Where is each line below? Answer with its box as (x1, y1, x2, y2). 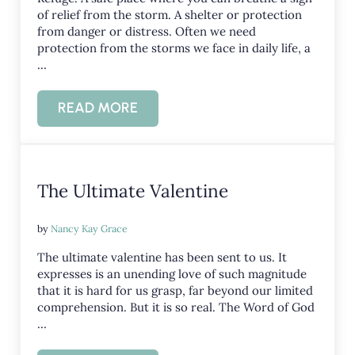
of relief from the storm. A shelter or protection (37, 7, 303, 22)
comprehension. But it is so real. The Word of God (37, 300, 315, 315)
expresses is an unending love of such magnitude (37, 266, 307, 282)
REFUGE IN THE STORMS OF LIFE (97, 106, 308, 124)
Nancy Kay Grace (51, 223, 128, 235)
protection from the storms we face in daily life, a (37, 40, 311, 55)
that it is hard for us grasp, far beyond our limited (37, 283, 314, 299)
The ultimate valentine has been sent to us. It (37, 250, 288, 265)
